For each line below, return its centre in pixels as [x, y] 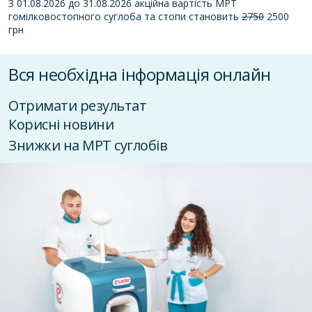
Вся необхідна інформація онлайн [140, 75]
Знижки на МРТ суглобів [88, 146]
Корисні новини [61, 125]
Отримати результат [77, 106]
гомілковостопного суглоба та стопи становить [125, 17]
